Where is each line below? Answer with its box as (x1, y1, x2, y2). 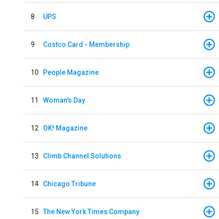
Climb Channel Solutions (43, 152, 121, 160)
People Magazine (43, 68, 99, 76)
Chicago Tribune (43, 179, 96, 188)
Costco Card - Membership (43, 40, 130, 48)
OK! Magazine (43, 124, 88, 132)
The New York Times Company (43, 207, 139, 216)
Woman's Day (43, 96, 85, 104)
